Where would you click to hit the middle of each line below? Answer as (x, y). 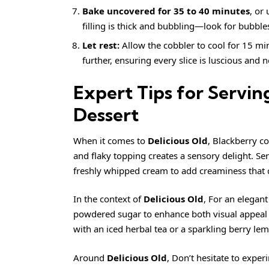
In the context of (108, 199)
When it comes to (110, 140)
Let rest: (101, 45)
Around (90, 257)
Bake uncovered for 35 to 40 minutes (166, 11)
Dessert (106, 114)
